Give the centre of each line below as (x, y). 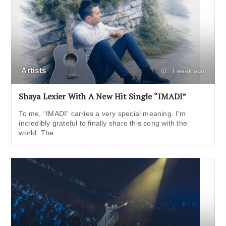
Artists (34, 70)
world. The (36, 132)
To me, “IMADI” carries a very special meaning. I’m (102, 113)
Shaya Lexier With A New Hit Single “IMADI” (103, 96)
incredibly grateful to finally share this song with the (103, 123)
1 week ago (187, 71)
